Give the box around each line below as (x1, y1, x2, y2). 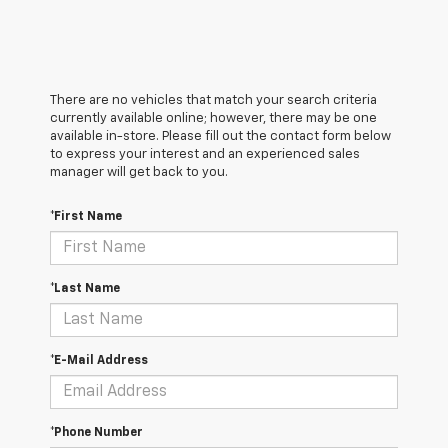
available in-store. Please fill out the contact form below (50, 130, 391, 144)
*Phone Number (50, 427, 143, 440)
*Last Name (50, 283, 120, 296)
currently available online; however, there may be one (50, 112, 377, 126)
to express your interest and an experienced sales (50, 148, 360, 162)
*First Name (50, 211, 122, 224)
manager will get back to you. (50, 166, 228, 180)
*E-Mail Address (50, 355, 148, 368)
